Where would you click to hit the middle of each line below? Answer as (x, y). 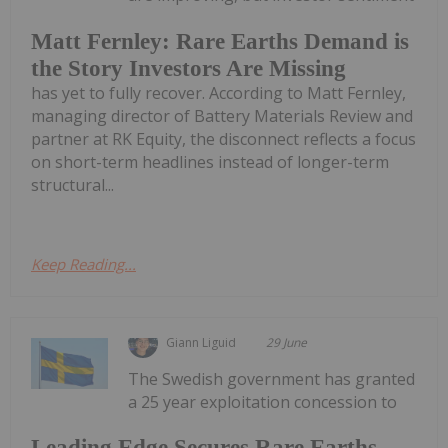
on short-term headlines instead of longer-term (210, 161)
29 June (287, 342)
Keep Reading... (83, 263)
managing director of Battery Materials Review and (222, 115)
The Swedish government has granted (272, 378)
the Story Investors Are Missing (188, 68)
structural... (72, 184)
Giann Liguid (201, 342)
